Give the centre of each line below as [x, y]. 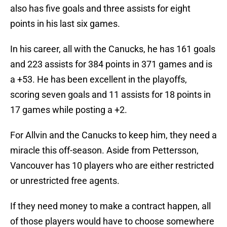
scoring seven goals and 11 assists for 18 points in [110, 95]
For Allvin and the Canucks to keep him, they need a [113, 135]
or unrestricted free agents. [65, 181]
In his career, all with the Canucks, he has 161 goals [113, 49]
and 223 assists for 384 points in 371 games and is [111, 64]
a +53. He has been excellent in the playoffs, [99, 80]
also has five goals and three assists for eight [100, 9]
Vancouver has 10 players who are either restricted [112, 166]
